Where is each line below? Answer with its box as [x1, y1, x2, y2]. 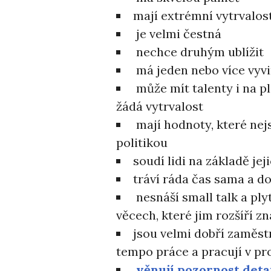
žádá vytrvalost [116, 99, 203, 114]
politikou [116, 135, 168, 150]
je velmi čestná [133, 26, 221, 41]
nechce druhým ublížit [133, 44, 264, 59]
